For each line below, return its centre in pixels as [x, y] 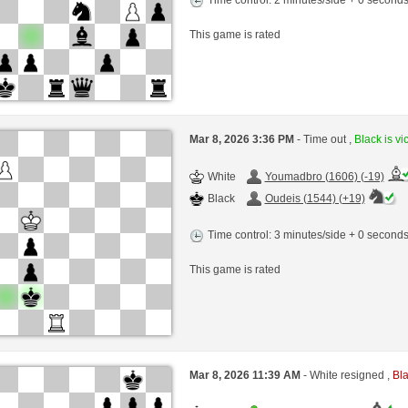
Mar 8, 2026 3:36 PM [243, 140]
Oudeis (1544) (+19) [315, 199]
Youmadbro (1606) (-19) [324, 177]
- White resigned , [347, 375]
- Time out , [325, 140]
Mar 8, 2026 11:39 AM [246, 375]
